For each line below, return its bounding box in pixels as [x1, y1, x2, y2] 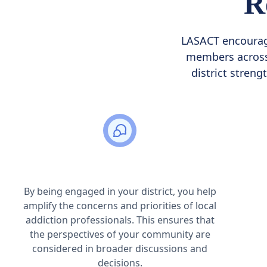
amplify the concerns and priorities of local [23, 199, 217, 212]
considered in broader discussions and [32, 242, 208, 255]
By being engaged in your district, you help [23, 185, 216, 198]
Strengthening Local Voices [50, 164, 190, 177]
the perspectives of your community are [29, 228, 210, 241]
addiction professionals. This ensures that [25, 213, 215, 226]
